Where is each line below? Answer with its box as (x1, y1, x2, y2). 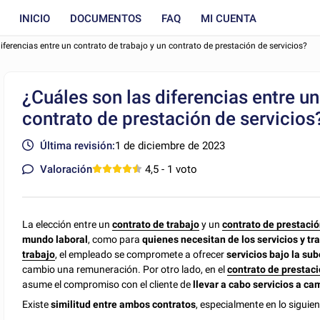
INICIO (19, 11, 50, 25)
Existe (22, 298, 51, 310)
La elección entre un (22, 218, 113, 230)
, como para (88, 233, 143, 245)
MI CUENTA (201, 11, 256, 25)
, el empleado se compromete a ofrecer (55, 248, 227, 260)
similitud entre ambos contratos (51, 298, 196, 310)
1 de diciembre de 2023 (115, 139, 226, 152)
